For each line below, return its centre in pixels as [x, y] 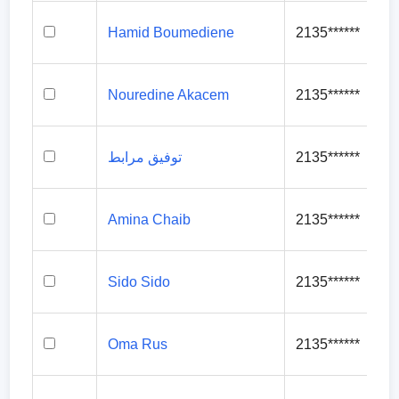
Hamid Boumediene [171, 33]
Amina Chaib [150, 220]
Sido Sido [139, 282]
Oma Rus [138, 344]
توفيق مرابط [145, 157]
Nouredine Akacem [169, 95]
